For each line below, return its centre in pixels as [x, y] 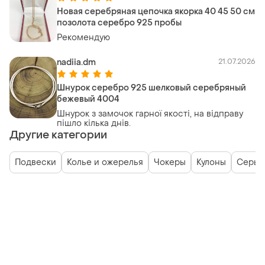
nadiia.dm [76, 62]
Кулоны [211, 162]
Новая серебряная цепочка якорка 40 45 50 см [156, 11]
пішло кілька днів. [94, 123]
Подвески [35, 162]
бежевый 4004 [88, 99]
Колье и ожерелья [105, 162]
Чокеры [170, 162]
